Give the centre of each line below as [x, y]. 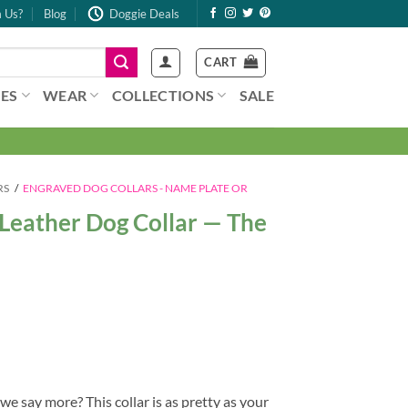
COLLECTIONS [163, 95]
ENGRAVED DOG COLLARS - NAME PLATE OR [136, 188]
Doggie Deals [145, 14]
